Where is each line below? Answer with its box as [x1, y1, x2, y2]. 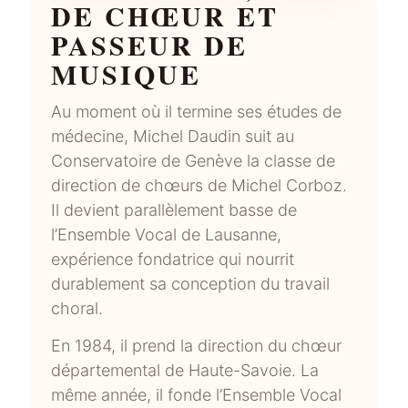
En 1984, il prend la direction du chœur [51, 335, 342, 355]
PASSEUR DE [51, 24, 249, 65]
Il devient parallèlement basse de [51, 199, 298, 219]
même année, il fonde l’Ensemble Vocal [51, 384, 342, 404]
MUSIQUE [51, 53, 202, 94]
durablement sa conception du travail [51, 273, 331, 293]
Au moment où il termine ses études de [51, 101, 342, 121]
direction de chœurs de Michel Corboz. [51, 175, 348, 195]
